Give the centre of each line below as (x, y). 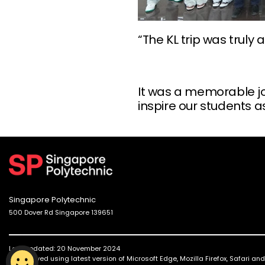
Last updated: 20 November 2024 (64, 248)
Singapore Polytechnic (52, 199)
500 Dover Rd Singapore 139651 (61, 212)
